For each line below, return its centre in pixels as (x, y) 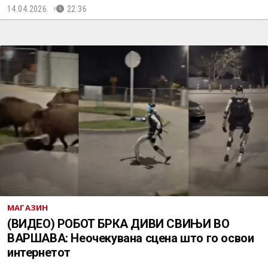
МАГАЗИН (28, 208)
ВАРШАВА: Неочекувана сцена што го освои (131, 238)
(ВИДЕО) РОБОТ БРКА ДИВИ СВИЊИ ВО (118, 224)
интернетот (39, 252)
